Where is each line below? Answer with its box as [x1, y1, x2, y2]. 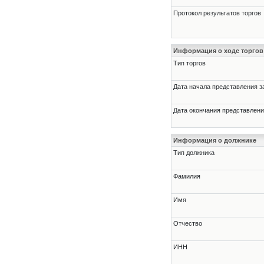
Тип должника [173, 149, 214, 157]
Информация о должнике [173, 137, 256, 144]
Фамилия [173, 173, 200, 180]
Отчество [173, 220, 202, 227]
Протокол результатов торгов [173, 9, 261, 17]
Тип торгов [173, 60, 206, 67]
